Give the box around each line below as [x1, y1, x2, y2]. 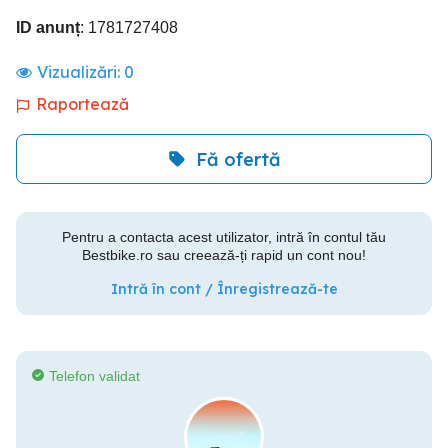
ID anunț [16, 19, 80, 36]
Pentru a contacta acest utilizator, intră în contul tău [62, 229, 386, 245]
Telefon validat [49, 368, 140, 384]
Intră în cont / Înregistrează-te [110, 280, 338, 298]
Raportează [36, 94, 129, 114]
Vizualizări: [37, 62, 124, 82]
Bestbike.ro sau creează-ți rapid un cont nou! [82, 247, 366, 263]
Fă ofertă [195, 147, 281, 171]
